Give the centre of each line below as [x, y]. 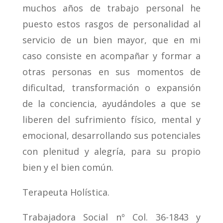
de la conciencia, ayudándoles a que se [111, 104]
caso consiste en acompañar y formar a [111, 56]
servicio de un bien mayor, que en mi [111, 40]
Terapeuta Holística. [66, 192]
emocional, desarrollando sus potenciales [111, 136]
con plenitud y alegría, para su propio [111, 152]
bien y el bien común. [68, 167]
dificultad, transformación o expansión [111, 88]
